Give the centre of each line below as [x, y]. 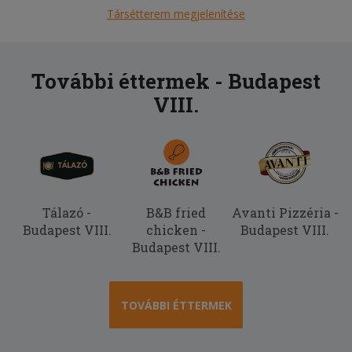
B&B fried [176, 212]
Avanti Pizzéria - [285, 212]
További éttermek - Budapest [176, 81]
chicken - [176, 229]
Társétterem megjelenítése [176, 13]
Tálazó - [67, 212]
